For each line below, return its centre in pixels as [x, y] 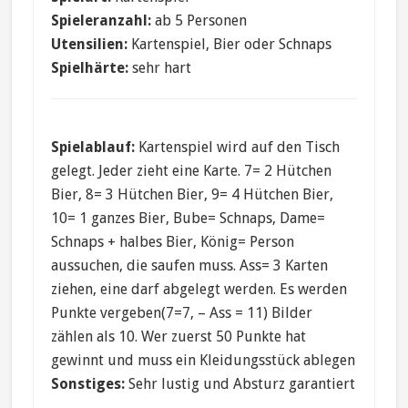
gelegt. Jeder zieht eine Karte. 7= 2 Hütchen [191, 171]
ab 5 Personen [199, 21]
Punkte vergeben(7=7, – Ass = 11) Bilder [181, 313]
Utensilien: [89, 45]
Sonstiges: [87, 384]
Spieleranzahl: [101, 21]
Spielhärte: [89, 68]
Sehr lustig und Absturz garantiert [240, 384]
